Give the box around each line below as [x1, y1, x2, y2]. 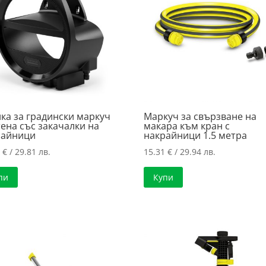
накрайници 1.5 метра [144, 128, 248, 142]
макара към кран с [144, 119, 230, 132]
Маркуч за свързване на [144, 109, 257, 123]
